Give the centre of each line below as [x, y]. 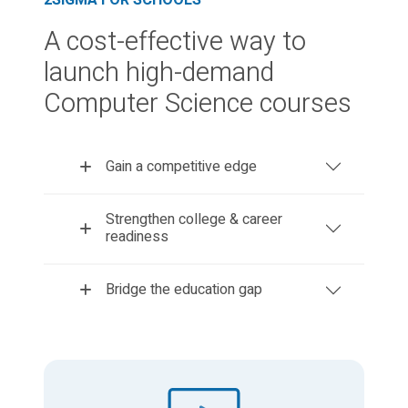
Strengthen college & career [194, 220]
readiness [137, 237]
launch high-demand [159, 73]
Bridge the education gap [184, 290]
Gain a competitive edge [181, 166]
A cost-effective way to [175, 42]
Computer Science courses [198, 104]
